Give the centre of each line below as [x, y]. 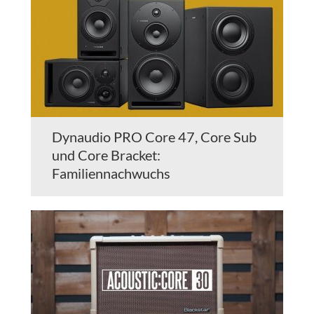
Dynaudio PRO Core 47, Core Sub [154, 137]
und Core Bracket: [106, 155]
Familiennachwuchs [111, 173]
